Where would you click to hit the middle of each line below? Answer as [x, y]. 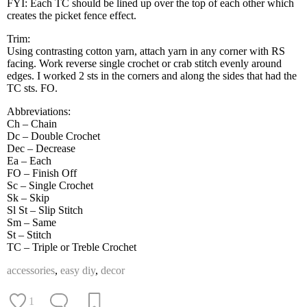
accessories [31, 270]
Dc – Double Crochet [53, 136]
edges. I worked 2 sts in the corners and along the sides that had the [152, 75]
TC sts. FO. [32, 88]
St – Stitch [29, 234]
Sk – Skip [28, 197]
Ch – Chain [32, 123]
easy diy [78, 270]
